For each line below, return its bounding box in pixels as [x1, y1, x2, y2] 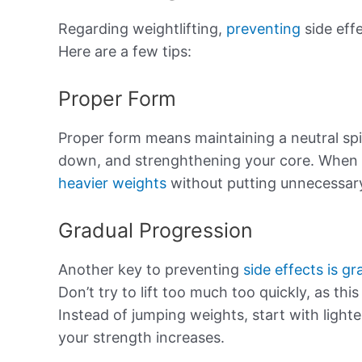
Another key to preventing [58, 260, 243, 278]
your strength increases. [58, 328, 225, 346]
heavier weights [58, 174, 166, 192]
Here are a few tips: [58, 42, 192, 60]
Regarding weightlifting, [58, 19, 226, 37]
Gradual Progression [58, 217, 253, 242]
